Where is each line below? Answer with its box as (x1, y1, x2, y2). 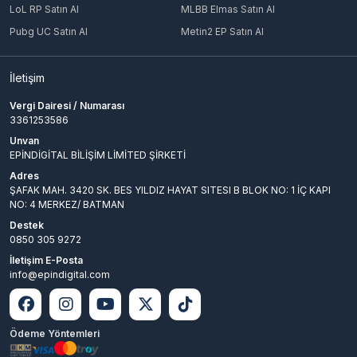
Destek (10, 219, 44, 232)
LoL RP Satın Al (10, 3, 79, 16)
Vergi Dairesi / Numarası (10, 100, 124, 112)
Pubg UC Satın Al (10, 25, 88, 38)
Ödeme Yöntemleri (10, 328, 100, 340)
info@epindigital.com (10, 269, 110, 281)
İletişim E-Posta (10, 254, 83, 267)
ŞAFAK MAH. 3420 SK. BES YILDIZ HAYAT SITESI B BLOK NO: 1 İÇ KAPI (10, 184, 331, 197)
